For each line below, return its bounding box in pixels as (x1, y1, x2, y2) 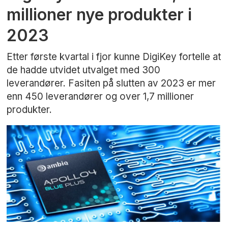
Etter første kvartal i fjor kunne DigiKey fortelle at (7, 50, 221, 63)
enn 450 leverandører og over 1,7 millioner (7, 90, 194, 102)
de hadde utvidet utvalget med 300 (7, 64, 161, 76)
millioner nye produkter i (7, 5, 192, 25)
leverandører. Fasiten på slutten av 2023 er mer (7, 77, 216, 89)
